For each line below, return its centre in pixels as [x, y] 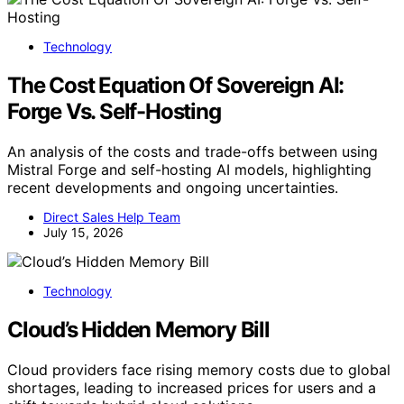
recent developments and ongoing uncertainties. [173, 187]
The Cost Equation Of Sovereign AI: [176, 85]
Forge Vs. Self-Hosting [114, 111]
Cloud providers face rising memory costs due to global [199, 369]
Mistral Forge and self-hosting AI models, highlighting [189, 169]
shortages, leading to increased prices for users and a [192, 387]
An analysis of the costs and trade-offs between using [193, 151]
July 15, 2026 [83, 232]
